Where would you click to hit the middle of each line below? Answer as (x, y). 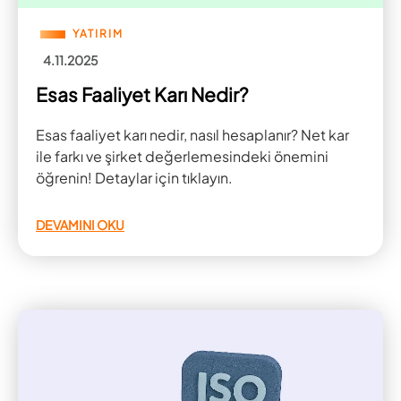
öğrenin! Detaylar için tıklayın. (134, 178)
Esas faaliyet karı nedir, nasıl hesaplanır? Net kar (192, 135)
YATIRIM (98, 34)
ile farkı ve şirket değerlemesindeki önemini (182, 156)
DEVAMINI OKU (80, 225)
